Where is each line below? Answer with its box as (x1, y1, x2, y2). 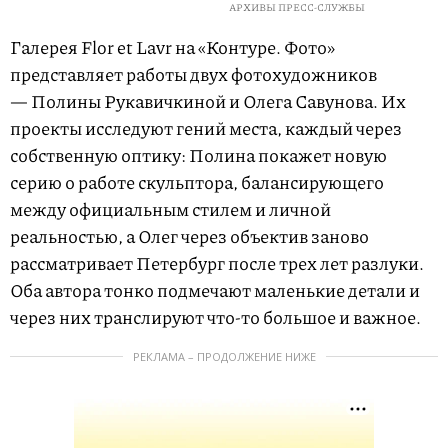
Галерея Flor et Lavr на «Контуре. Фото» (10, 34, 335, 61)
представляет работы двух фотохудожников (10, 61, 377, 88)
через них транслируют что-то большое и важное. (10, 304, 421, 331)
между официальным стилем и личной (10, 196, 331, 223)
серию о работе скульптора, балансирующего (10, 169, 384, 196)
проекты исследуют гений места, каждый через (10, 115, 402, 142)
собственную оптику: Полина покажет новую (10, 142, 387, 169)
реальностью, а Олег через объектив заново (10, 223, 369, 250)
